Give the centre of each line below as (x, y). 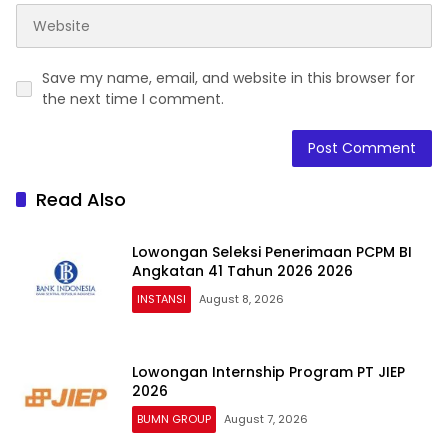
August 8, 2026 (241, 299)
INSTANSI (161, 299)
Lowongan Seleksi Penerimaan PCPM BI (272, 252)
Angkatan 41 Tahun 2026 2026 (242, 271)
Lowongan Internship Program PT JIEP (268, 372)
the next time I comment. (133, 99)
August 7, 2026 (266, 419)
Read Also (81, 200)
